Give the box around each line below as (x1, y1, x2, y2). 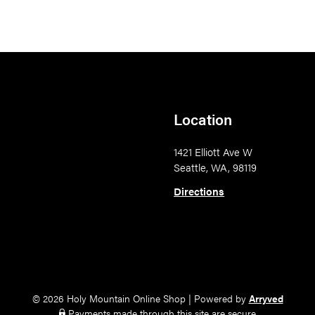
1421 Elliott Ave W (174, 143, 253, 159)
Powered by (193, 290, 249, 305)
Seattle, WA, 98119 (174, 159, 257, 174)
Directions (174, 183, 225, 198)
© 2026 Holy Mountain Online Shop (32, 290, 186, 305)
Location (174, 108, 233, 129)
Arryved (248, 290, 283, 305)
